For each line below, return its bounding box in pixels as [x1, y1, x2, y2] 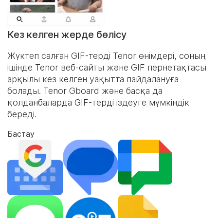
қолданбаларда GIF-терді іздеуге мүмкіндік [7, 97, 189, 108]
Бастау [7, 129, 35, 139]
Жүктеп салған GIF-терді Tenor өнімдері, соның [7, 51, 206, 61]
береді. [7, 109, 36, 119]
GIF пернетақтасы [131, 62, 206, 73]
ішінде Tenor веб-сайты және [7, 62, 131, 73]
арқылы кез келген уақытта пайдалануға [7, 74, 179, 84]
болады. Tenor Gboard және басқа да [7, 86, 163, 96]
